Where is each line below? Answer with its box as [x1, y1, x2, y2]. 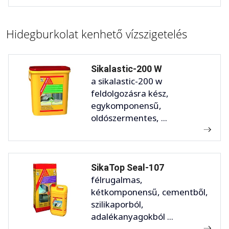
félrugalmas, [91, 174, 143, 186]
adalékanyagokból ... [91, 211, 173, 223]
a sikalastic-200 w [91, 75, 162, 87]
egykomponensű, [91, 100, 162, 112]
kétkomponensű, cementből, [91, 186, 208, 198]
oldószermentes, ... [91, 112, 167, 124]
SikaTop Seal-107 [91, 162, 164, 173]
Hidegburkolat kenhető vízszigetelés [6, 26, 187, 42]
